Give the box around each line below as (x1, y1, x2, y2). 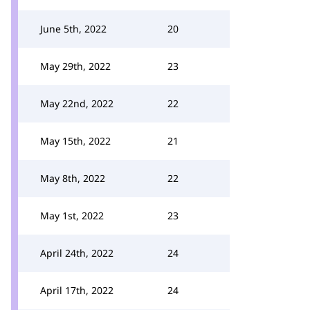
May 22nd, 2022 (40, 97, 113, 110)
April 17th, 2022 (40, 284, 113, 297)
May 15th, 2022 (40, 134, 111, 147)
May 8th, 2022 (40, 172, 105, 185)
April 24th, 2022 (40, 246, 113, 259)
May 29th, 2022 (40, 60, 111, 73)
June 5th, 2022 (40, 22, 107, 35)
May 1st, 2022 (40, 209, 104, 222)
